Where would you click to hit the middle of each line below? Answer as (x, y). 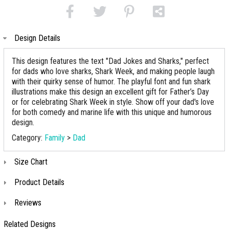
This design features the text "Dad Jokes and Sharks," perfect (110, 61)
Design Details (37, 38)
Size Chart (31, 162)
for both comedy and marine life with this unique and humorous (112, 112)
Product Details (39, 182)
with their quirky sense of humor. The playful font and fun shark (111, 82)
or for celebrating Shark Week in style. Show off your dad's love (113, 102)
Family (55, 138)
